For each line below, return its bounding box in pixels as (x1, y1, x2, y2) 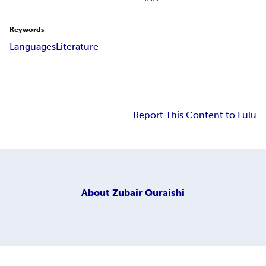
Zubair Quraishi (112, 186, 185, 198)
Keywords (9, 26, 45, 34)
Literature (56, 41, 99, 53)
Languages (9, 41, 56, 53)
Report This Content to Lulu (133, 109, 256, 121)
